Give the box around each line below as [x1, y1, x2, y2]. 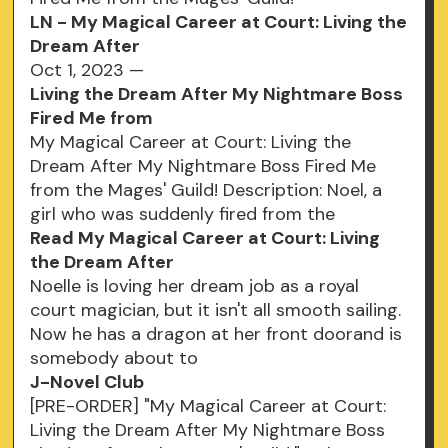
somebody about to [30, 346, 204, 371]
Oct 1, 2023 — [30, 58, 145, 83]
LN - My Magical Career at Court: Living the [30, 10, 408, 35]
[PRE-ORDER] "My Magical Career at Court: [30, 394, 387, 419]
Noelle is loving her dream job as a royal [30, 274, 360, 299]
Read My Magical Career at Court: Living [30, 226, 381, 251]
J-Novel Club [30, 370, 145, 395]
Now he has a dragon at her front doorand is [30, 322, 403, 347]
